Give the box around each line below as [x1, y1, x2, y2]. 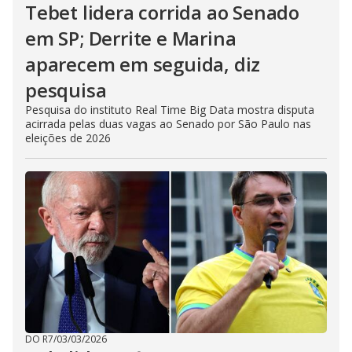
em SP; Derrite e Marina [25, 24, 236, 51]
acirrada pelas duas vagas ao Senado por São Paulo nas [25, 115, 311, 131]
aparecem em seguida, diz [25, 50, 261, 77]
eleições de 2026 [25, 130, 111, 145]
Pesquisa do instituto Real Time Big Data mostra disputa [25, 101, 314, 117]
